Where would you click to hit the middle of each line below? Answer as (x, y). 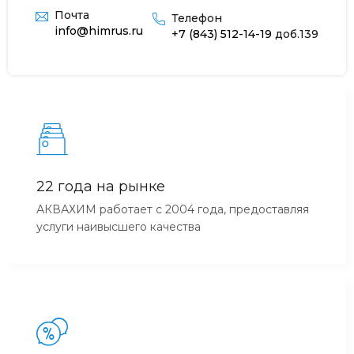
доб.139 (295, 34)
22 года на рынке (101, 186)
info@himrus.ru (99, 30)
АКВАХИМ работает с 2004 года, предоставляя (173, 209)
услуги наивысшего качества (119, 226)
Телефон (197, 18)
